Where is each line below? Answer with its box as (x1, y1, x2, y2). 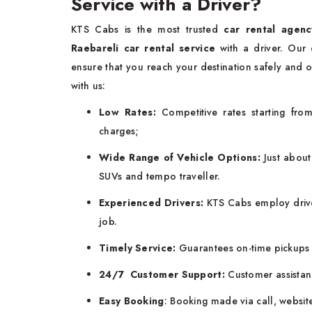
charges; (99, 124, 142, 139)
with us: (71, 79, 106, 93)
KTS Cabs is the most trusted (71, 22, 224, 37)
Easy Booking (99, 294, 164, 309)
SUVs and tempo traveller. (99, 169, 221, 184)
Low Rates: (99, 105, 162, 120)
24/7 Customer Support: (99, 267, 228, 282)
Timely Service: (99, 241, 176, 256)
